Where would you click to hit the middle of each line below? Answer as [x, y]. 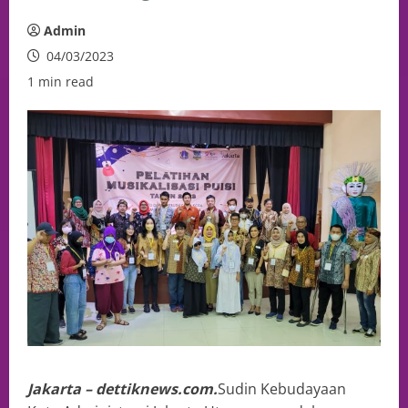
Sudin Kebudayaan [282, 388]
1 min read [61, 82]
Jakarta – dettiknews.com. [122, 388]
